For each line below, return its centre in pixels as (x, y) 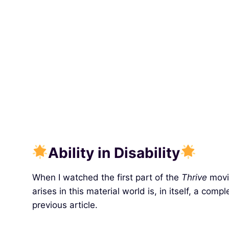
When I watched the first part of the (107, 177)
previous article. (65, 205)
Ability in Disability (114, 153)
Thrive (194, 177)
